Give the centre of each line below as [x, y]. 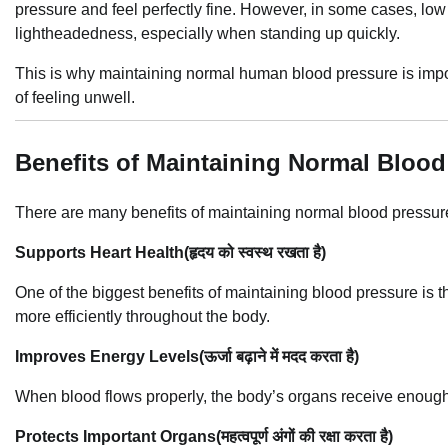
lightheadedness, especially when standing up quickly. [207, 33]
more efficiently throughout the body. [142, 316]
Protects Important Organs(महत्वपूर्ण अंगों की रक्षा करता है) [204, 436]
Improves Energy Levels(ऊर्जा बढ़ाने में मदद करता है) [187, 356]
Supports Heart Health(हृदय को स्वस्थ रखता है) [170, 252]
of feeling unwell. [75, 97]
